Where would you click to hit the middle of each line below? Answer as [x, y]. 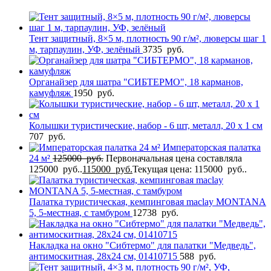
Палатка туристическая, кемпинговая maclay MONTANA [148, 201]
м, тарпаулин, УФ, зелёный [86, 49]
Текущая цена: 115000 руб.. [190, 169]
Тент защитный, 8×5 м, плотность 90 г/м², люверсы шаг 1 [148, 38]
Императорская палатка [212, 147]
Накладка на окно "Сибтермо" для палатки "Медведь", [142, 245]
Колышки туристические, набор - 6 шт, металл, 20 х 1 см [146, 125]
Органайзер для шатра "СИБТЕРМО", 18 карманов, [136, 82]
